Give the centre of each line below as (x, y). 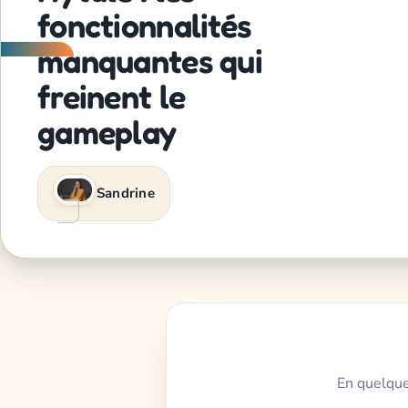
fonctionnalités (144, 25)
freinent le (112, 96)
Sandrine (126, 193)
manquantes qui (150, 60)
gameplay (107, 131)
